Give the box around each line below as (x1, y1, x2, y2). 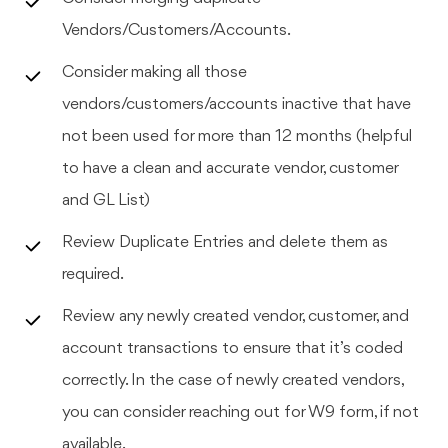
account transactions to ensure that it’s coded (62, 339, 404, 357)
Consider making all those (62, 63, 248, 81)
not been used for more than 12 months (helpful (62, 127, 413, 145)
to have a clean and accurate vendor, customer (62, 159, 400, 177)
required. (62, 265, 125, 283)
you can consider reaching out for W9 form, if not (62, 403, 420, 421)
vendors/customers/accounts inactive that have (62, 95, 412, 113)
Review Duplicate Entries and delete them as (62, 233, 389, 251)
